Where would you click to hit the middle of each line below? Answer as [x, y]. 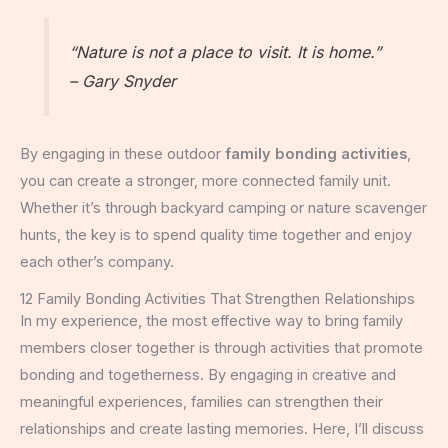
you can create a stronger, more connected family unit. [205, 180]
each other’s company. [97, 261]
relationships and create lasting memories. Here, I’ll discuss [222, 429]
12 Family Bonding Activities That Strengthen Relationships [217, 299]
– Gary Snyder [123, 81]
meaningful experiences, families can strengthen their [201, 402]
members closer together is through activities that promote [221, 348]
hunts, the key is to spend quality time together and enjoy [216, 234]
